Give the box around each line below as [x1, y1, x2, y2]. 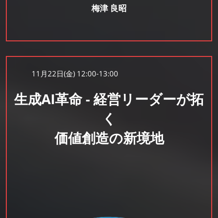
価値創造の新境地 [54, 128, 164, 147]
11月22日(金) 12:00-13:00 [31, 69, 118, 79]
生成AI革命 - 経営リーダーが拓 [14, 90, 204, 109]
